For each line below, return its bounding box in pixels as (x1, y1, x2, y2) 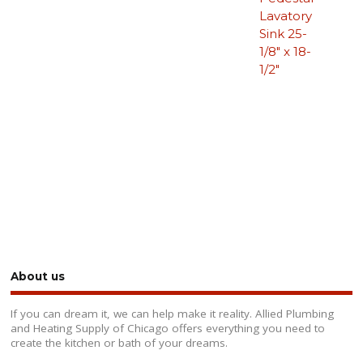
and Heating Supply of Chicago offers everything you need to (11, 320, 326, 335)
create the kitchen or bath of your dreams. (11, 335, 228, 350)
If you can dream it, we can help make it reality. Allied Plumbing (11, 305, 335, 321)
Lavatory (258, 7, 312, 23)
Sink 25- (258, 25, 307, 41)
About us (11, 270, 66, 284)
